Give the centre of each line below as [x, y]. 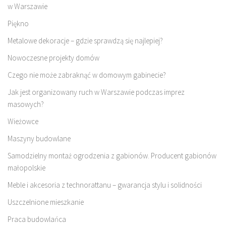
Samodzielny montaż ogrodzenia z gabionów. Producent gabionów [112, 155]
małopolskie [26, 167]
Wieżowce [23, 121]
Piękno [18, 23]
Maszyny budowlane [39, 138]
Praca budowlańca [37, 219]
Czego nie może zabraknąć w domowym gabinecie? [87, 75]
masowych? [26, 104]
